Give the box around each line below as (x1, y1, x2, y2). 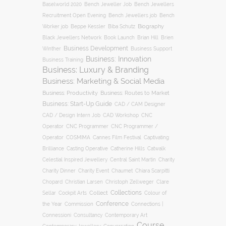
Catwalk (147, 146, 165, 152)
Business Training (42, 57, 83, 63)
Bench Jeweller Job (84, 2, 132, 8)
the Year (42, 201, 62, 207)
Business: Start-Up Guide (42, 100, 112, 108)
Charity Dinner (42, 167, 76, 174)
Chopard (42, 179, 63, 185)
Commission (64, 201, 93, 207)
